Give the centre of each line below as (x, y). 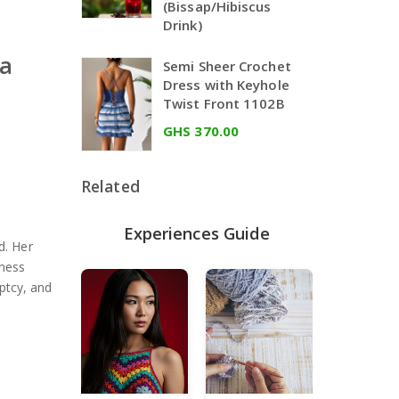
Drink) (183, 25)
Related (110, 187)
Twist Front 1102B (224, 103)
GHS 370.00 (201, 131)
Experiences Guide (197, 234)
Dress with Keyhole (226, 85)
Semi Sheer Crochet (227, 66)
